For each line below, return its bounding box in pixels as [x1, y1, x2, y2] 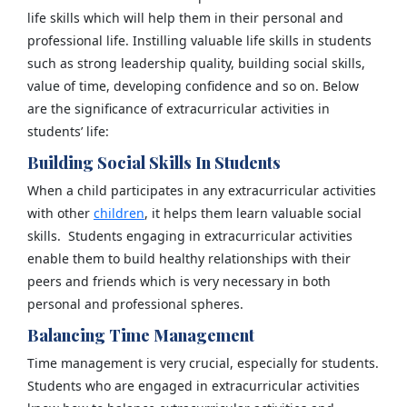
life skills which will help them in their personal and [26, 8, 343, 26]
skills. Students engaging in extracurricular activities [26, 226, 352, 244]
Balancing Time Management [26, 323, 254, 346]
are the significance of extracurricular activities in [26, 99, 330, 117]
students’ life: [26, 122, 113, 140]
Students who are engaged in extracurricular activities [26, 376, 360, 394]
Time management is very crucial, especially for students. [26, 353, 379, 372]
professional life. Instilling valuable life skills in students [26, 31, 372, 49]
